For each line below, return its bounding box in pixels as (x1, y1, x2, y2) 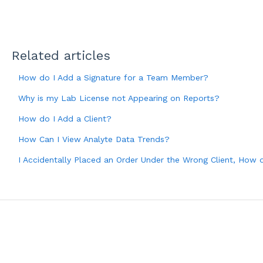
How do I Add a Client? (18, 113, 112, 123)
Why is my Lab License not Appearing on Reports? (18, 93, 220, 103)
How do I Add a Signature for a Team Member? (18, 72, 208, 82)
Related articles (11, 48, 110, 63)
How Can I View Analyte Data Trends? (18, 134, 170, 144)
